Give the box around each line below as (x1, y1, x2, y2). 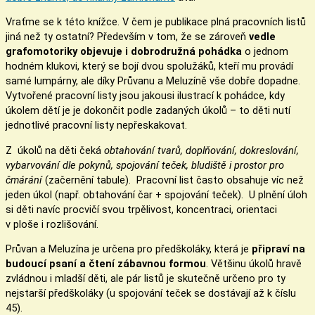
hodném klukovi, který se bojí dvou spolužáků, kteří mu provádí (6, 60, 293, 73)
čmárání (6, 173, 45, 186)
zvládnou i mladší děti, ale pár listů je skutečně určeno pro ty (6, 272, 285, 285)
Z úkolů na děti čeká (6, 143, 101, 157)
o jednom (242, 45, 288, 58)
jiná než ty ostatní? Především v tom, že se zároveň (6, 30, 249, 44)
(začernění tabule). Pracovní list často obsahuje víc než (45, 173, 304, 186)
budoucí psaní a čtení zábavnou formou (6, 257, 206, 271)
